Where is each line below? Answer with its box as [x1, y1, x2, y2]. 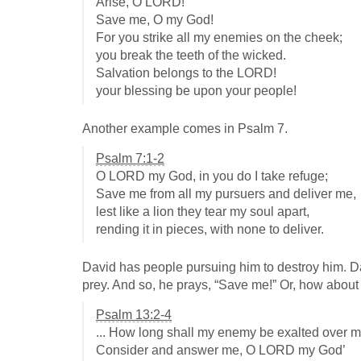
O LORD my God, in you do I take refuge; [96, 169, 328, 184]
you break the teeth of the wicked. [96, 48, 286, 63]
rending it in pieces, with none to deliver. [96, 222, 324, 237]
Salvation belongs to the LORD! [96, 66, 276, 81]
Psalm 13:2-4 [96, 308, 172, 322]
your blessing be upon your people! [96, 84, 297, 98]
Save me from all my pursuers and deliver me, [96, 187, 356, 201]
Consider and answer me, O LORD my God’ [96, 343, 346, 358]
